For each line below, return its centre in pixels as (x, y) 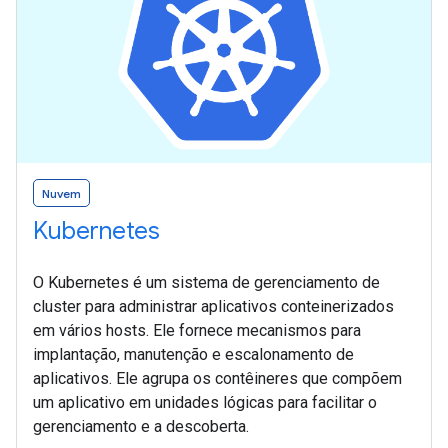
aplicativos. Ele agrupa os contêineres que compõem (217, 379)
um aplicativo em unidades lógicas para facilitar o (205, 403)
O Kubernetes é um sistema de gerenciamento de (206, 283)
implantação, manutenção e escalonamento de (193, 355)
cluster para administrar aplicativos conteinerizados (213, 307)
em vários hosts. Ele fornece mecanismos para (197, 331)
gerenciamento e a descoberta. (141, 427)
